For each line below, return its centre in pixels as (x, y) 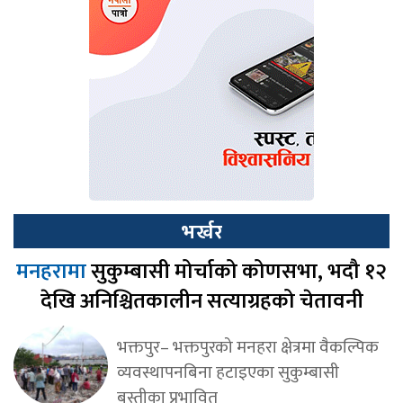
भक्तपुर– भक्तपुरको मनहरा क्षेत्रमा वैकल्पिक (247, 347)
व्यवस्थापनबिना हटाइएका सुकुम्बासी (228, 372)
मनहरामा (54, 271)
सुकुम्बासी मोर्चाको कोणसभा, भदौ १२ (239, 271)
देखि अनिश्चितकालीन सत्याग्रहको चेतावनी (201, 301)
